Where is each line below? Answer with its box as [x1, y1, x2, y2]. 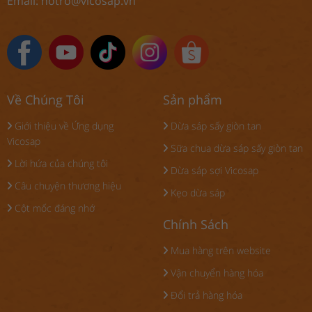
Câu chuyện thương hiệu [12, 178, 121, 192]
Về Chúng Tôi [7, 91, 84, 108]
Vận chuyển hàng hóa [168, 265, 263, 279]
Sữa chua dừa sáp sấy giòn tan [168, 141, 303, 155]
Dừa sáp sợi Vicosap [168, 163, 258, 177]
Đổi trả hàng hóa [168, 288, 242, 302]
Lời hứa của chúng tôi [12, 156, 108, 170]
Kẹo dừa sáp [168, 185, 225, 199]
